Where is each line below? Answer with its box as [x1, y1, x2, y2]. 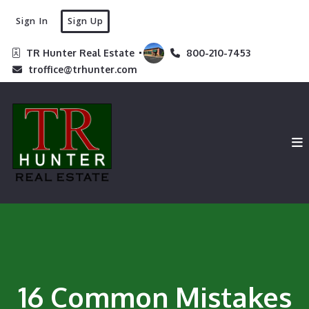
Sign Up [67, 14, 104, 27]
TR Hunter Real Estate [26, 46, 137, 59]
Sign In [15, 14, 49, 27]
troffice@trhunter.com [28, 63, 137, 75]
